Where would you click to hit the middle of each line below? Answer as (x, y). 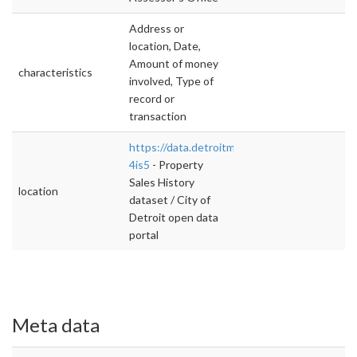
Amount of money (174, 64)
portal (144, 235)
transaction (158, 116)
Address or (157, 29)
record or (152, 99)
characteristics (55, 73)
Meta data (56, 325)
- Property (177, 165)
